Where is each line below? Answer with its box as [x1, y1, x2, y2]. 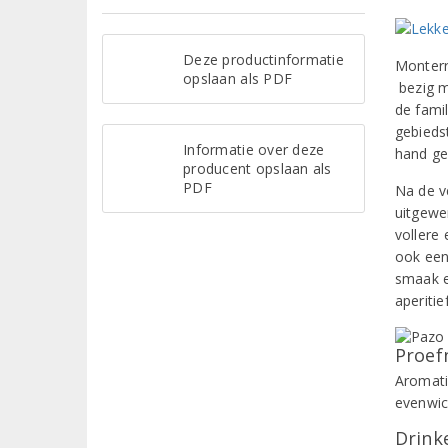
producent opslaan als [183, 158, 332, 178]
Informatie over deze [183, 139, 325, 159]
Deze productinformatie [183, 49, 344, 69]
